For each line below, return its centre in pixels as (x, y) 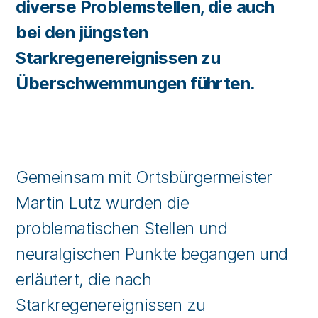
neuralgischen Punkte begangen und (152, 254)
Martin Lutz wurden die (103, 203)
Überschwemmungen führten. (135, 83)
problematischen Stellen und (122, 228)
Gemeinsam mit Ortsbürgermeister (144, 177)
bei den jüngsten (82, 32)
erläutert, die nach (84, 279)
